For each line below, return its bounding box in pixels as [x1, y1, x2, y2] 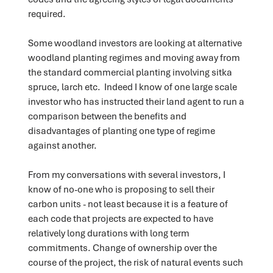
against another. [27, 138, 97, 151]
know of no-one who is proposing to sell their [27, 182, 214, 195]
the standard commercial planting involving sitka [27, 65, 232, 78]
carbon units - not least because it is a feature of [27, 197, 228, 210]
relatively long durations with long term [27, 226, 190, 239]
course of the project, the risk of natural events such [27, 255, 243, 268]
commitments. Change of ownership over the [27, 241, 217, 253]
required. [27, 7, 66, 19]
